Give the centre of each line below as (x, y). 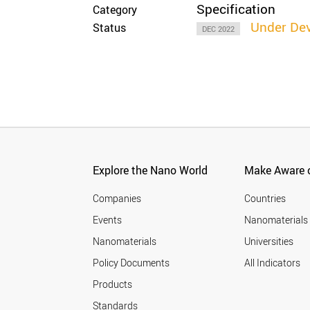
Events (108, 220)
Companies (117, 198)
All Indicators (273, 263)
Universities (269, 241)
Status (110, 27)
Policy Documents (131, 263)
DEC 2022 (219, 28)
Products (113, 284)
